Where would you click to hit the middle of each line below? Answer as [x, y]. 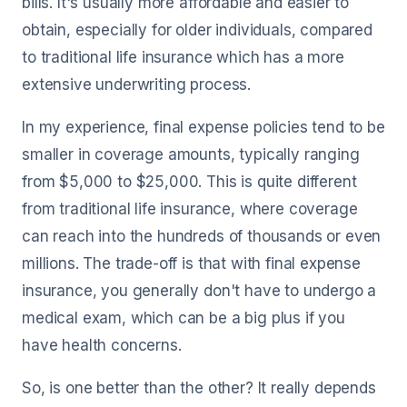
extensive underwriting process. [137, 84]
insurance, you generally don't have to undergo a [199, 291]
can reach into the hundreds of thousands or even [202, 236]
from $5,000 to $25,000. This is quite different [189, 182]
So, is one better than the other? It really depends [199, 388]
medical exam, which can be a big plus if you [184, 318]
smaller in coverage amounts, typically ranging [191, 154]
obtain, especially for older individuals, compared [197, 30]
